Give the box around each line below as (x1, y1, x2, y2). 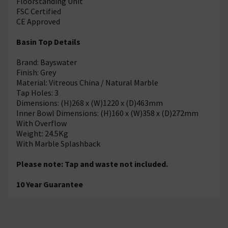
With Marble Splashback (16, 138, 100, 149)
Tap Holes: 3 (16, 87, 59, 98)
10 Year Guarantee (16, 179, 83, 189)
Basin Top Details (16, 36, 80, 47)
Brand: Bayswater (16, 56, 77, 67)
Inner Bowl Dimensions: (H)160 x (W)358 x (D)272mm (16, 107, 198, 118)
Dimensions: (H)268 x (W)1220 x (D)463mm (16, 97, 163, 108)
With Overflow (16, 118, 67, 128)
